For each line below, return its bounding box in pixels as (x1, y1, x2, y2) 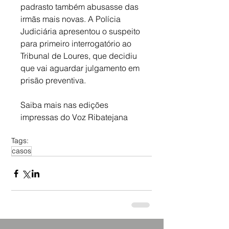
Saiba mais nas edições (20, 100, 110, 110)
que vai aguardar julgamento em (20, 63, 142, 74)
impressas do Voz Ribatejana (20, 112, 128, 123)
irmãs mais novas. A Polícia (20, 14, 123, 25)
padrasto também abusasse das (20, 2, 141, 12)
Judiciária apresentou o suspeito (20, 26, 142, 37)
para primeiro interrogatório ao (20, 38, 133, 49)
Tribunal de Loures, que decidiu (20, 51, 139, 61)
